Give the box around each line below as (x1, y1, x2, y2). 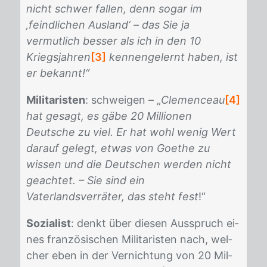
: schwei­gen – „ (85, 94, 161, 106)
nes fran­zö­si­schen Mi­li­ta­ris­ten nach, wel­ (26, 233, 232, 246)
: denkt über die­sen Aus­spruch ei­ (71, 217, 238, 229)
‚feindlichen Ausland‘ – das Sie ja (26, 18, 190, 31)
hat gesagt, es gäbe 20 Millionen (26, 110, 192, 122)
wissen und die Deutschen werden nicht (26, 158, 231, 170)
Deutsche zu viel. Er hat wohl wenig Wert (26, 126, 236, 138)
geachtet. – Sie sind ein (26, 174, 145, 187)
